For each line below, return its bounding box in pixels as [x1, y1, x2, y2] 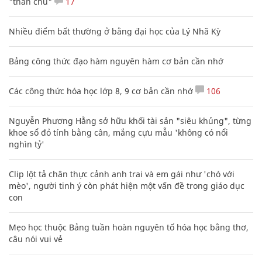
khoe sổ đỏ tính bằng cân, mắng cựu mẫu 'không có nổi [9, 126, 228, 138]
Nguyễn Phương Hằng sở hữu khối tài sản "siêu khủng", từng [9, 115, 251, 126]
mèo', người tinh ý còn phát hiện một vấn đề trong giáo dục [9, 180, 244, 191]
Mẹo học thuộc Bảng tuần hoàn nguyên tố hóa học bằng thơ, [9, 221, 249, 233]
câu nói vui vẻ [9, 233, 63, 244]
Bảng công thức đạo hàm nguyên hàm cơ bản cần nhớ [9, 55, 223, 67]
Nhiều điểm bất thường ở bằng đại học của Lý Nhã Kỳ [9, 25, 220, 37]
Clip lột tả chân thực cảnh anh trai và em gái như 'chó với [9, 168, 235, 180]
